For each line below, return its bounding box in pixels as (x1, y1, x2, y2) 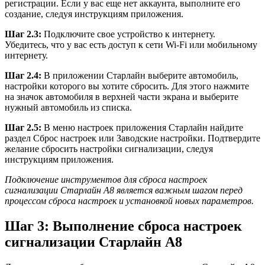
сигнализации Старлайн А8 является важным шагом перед (5, 185, 243, 195)
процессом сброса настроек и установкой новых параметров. (5, 195, 254, 206)
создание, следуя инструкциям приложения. (5, 8, 183, 19)
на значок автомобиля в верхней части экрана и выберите (5, 91, 238, 102)
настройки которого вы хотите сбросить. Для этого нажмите (5, 80, 249, 91)
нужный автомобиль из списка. (5, 102, 132, 112)
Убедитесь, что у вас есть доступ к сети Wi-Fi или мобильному (5, 39, 257, 50)
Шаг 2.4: (5, 70, 41, 80)
